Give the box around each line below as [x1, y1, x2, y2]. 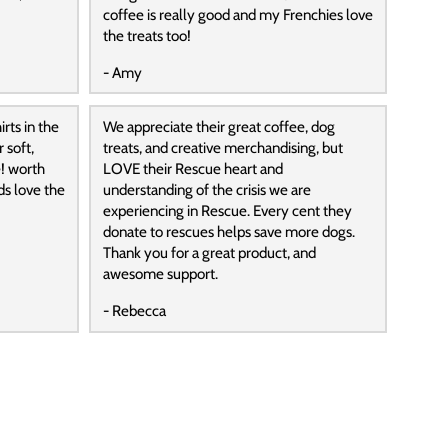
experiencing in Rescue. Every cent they [102, 201, 352, 221]
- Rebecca [102, 301, 166, 321]
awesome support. [102, 264, 218, 284]
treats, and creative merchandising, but [102, 138, 343, 158]
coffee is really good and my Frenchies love [102, 4, 373, 24]
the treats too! [102, 25, 191, 45]
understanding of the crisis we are [102, 180, 311, 200]
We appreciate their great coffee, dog [102, 117, 335, 137]
